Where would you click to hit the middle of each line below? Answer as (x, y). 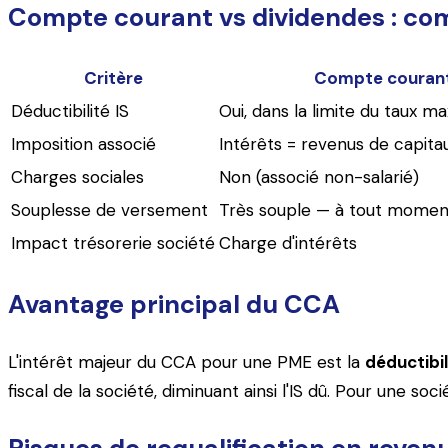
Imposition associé (83, 144)
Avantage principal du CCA (174, 304)
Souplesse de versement (109, 210)
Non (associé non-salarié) (319, 177)
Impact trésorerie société (113, 243)
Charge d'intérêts (288, 243)
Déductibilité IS (70, 111)
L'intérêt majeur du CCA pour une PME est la (186, 361)
